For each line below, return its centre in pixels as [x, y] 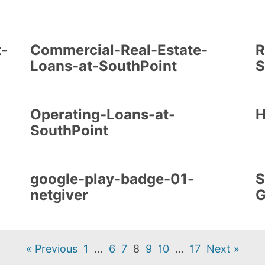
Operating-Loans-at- [102, 115]
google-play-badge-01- [112, 179]
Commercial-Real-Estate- [119, 50]
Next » [223, 249]
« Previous [51, 249]
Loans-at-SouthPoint [103, 66]
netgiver [59, 195]
